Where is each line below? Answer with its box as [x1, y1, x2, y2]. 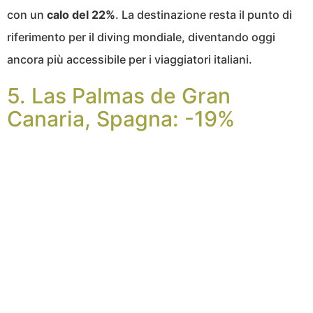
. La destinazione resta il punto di [115, 7, 292, 22]
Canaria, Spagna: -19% [7, 105, 235, 131]
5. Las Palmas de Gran [7, 82, 231, 108]
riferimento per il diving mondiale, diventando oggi [7, 29, 275, 44]
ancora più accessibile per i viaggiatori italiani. [7, 52, 252, 66]
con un [7, 7, 44, 22]
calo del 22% [44, 7, 115, 22]
